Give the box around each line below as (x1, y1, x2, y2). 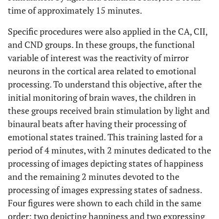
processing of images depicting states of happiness (8, 157, 203, 169)
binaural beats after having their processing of (8, 118, 186, 130)
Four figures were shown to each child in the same (8, 197, 201, 209)
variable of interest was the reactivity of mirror (8, 52, 189, 64)
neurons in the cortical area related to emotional (8, 65, 196, 77)
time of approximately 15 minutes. (8, 4, 142, 16)
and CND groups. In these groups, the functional (8, 39, 195, 50)
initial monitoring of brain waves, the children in (8, 91, 196, 103)
